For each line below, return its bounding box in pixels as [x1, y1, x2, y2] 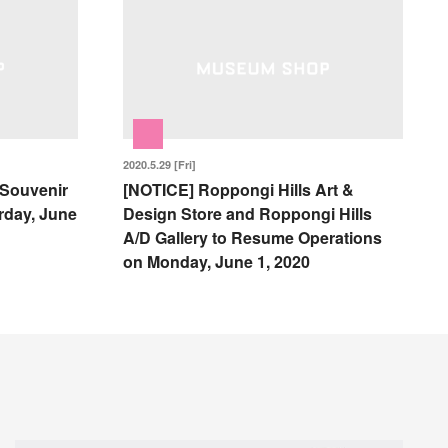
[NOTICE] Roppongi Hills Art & [123, 177, 355, 201]
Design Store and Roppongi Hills [123, 201, 373, 225]
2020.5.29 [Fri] [123, 156, 197, 172]
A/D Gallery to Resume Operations [123, 225, 383, 249]
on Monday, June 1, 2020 [123, 249, 311, 273]
